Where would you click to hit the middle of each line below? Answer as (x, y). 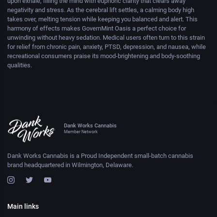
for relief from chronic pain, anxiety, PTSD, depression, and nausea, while (107, 46)
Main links (23, 207)
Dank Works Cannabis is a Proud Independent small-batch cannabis (100, 156)
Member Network (81, 132)
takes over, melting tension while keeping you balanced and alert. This (102, 19)
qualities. (20, 65)
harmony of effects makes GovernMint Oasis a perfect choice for (97, 28)
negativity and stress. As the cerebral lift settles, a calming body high (101, 10)
